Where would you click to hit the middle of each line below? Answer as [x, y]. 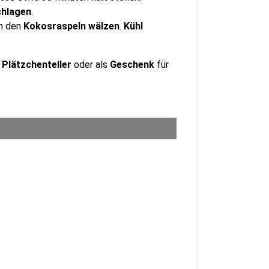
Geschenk [133, 65]
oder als [91, 65]
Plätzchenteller [37, 65]
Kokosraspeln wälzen [70, 26]
